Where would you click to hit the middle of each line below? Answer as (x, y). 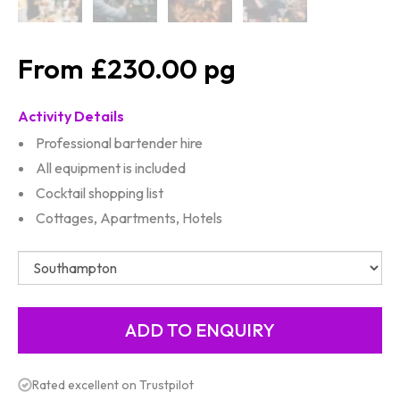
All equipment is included (111, 168)
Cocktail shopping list (100, 193)
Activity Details (71, 116)
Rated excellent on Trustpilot (113, 385)
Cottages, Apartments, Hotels (129, 218)
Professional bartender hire (119, 143)
